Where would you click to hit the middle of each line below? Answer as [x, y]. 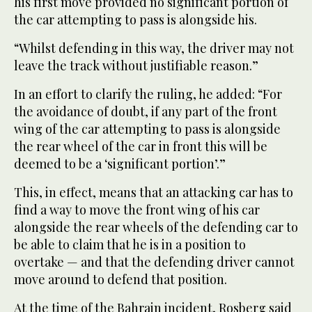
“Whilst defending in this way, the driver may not [154, 48]
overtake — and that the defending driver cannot [154, 262]
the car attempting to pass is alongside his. [135, 19]
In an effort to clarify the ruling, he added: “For [148, 94]
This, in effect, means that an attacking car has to [154, 192]
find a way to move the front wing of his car [137, 209]
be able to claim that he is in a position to [130, 244]
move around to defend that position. [120, 279]
